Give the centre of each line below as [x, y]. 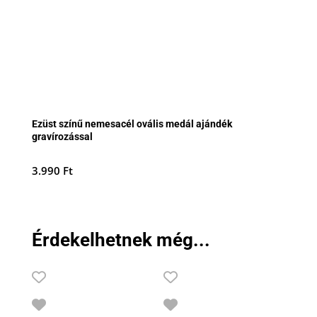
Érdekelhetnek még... [121, 240]
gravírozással [62, 136]
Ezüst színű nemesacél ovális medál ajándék [132, 123]
